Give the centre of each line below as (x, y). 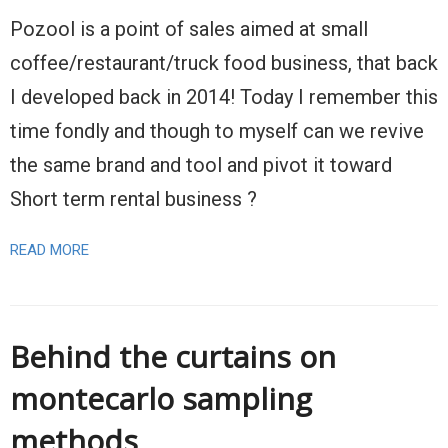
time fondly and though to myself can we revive (217, 131)
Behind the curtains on (173, 356)
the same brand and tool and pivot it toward (201, 165)
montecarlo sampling (161, 398)
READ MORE (49, 250)
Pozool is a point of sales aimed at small (189, 29)
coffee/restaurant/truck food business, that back (224, 63)
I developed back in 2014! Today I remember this (224, 97)
